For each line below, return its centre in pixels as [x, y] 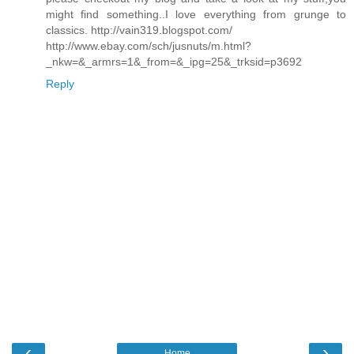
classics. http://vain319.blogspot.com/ [139, 30]
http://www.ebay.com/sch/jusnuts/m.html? [149, 46]
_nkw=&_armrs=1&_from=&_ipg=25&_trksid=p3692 [174, 62]
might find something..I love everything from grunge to [196, 15]
